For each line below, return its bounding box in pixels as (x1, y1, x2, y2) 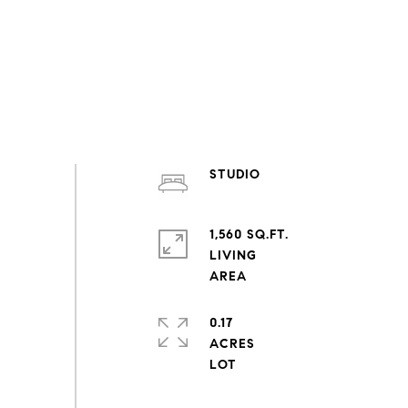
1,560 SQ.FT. (209, 227, 289, 242)
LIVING (209, 248, 257, 263)
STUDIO (209, 167, 260, 182)
